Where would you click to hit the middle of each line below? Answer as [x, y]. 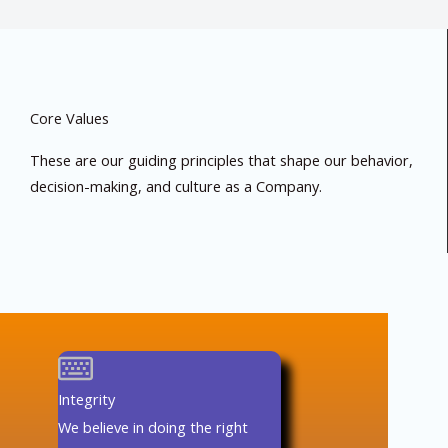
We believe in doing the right [153, 427]
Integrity [87, 399]
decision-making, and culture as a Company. [176, 186]
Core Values [69, 118]
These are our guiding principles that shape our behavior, [221, 160]
